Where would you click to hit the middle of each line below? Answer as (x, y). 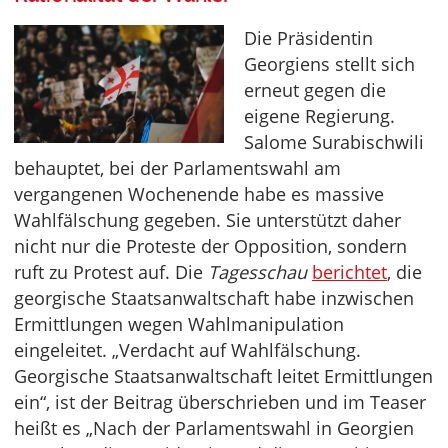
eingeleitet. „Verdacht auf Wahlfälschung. (187, 349)
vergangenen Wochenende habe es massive (199, 193)
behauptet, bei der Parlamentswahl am (177, 167)
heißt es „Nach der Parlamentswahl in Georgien (214, 427)
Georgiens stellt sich (329, 63)
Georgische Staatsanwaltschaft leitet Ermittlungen (223, 375)
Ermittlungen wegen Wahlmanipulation (179, 323)
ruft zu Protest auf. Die (111, 271)
